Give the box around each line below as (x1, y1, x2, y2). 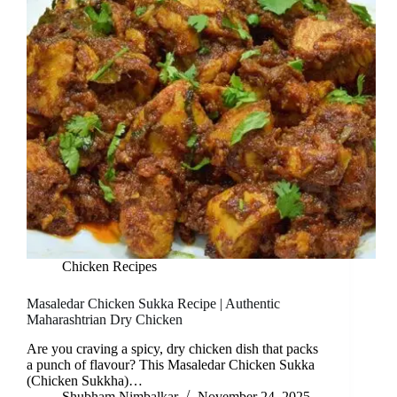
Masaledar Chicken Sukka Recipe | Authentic (27, 296, 280, 312)
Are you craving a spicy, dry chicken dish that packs (27, 341, 318, 357)
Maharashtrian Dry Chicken (27, 312, 183, 328)
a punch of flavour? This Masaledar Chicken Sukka (27, 357, 315, 373)
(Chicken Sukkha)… (27, 373, 143, 389)
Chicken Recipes (62, 259, 157, 275)
